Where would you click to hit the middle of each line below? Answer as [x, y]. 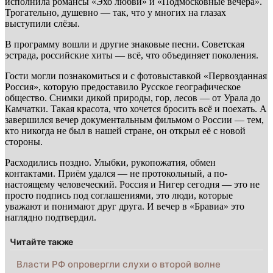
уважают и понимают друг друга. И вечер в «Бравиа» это [125, 207]
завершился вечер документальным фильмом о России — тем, [134, 120]
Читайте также [42, 242]
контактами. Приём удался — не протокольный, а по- [116, 174]
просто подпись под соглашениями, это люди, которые [119, 196]
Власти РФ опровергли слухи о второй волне [119, 264]
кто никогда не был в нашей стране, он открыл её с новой [125, 131]
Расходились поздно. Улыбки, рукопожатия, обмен [110, 163]
